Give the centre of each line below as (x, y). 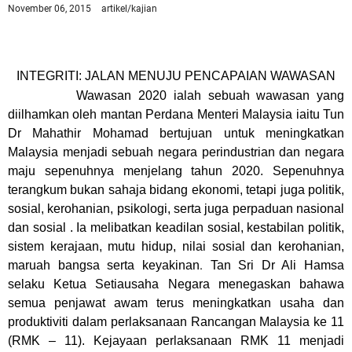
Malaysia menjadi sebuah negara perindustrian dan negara (176, 152)
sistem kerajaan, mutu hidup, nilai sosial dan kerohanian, (176, 246)
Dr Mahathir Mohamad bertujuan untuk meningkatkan (176, 133)
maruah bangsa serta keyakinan (104, 265)
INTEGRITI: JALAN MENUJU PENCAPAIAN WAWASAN (176, 76)
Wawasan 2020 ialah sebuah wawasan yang (176, 95)
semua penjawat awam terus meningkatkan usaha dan (176, 303)
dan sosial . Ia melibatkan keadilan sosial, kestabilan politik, (176, 227)
